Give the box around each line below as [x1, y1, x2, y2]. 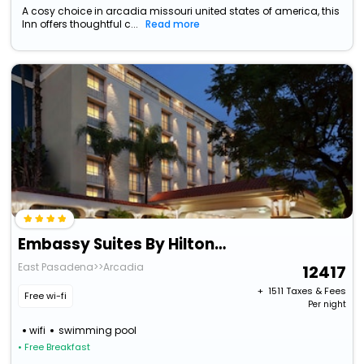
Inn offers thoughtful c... [22, 17, 139, 32]
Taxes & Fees [285, 284, 346, 298]
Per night [307, 298, 346, 311]
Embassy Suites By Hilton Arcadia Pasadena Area [214, 233, 227, 256]
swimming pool [58, 323, 137, 338]
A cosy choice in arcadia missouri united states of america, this [22, 4, 340, 19]
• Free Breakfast [18, 340, 91, 354]
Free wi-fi [24, 289, 67, 303]
